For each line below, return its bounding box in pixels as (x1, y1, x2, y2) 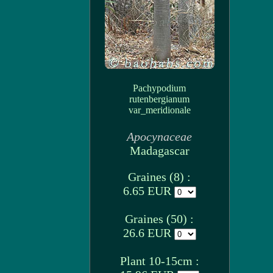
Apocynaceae (127, 130, 192, 143)
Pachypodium (133, 83, 186, 93)
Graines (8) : (128, 170, 191, 183)
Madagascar (129, 144, 190, 157)
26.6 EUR (122, 226, 174, 239)
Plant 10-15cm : (119, 254, 199, 268)
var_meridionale (128, 105, 191, 115)
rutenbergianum (129, 94, 190, 104)
